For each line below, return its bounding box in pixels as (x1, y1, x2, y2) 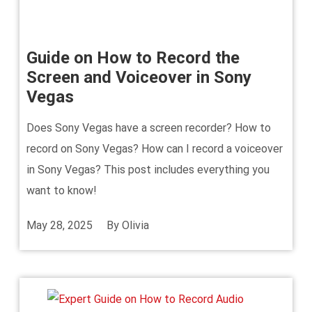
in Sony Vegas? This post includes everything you (26, 163, 270, 176)
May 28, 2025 (26, 219, 93, 232)
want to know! (26, 184, 97, 197)
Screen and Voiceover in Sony (26, 68, 251, 87)
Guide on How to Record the (26, 48, 240, 68)
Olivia (122, 219, 149, 232)
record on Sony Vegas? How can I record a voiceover (26, 142, 283, 155)
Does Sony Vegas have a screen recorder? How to (26, 121, 271, 134)
